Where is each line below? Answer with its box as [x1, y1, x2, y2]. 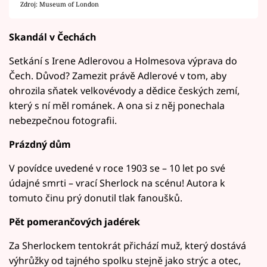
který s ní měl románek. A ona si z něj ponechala [9, 98, 225, 112]
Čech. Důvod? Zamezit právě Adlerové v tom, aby [9, 69, 226, 82]
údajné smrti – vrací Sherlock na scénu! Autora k [9, 176, 225, 190]
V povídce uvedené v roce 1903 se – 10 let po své [9, 161, 225, 175]
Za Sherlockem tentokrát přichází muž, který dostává [9, 238, 246, 252]
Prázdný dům [9, 137, 71, 151]
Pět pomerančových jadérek [9, 215, 140, 228]
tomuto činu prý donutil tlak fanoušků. [9, 191, 182, 204]
